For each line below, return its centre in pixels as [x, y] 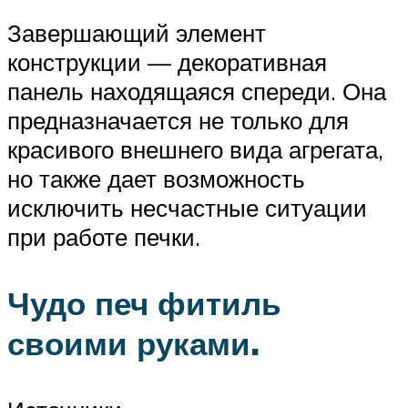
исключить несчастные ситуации [187, 207]
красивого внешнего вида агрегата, [195, 149]
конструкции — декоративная [167, 61]
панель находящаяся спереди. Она [197, 91]
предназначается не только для [178, 120]
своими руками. [133, 343]
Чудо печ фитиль [144, 303]
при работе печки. [104, 236]
